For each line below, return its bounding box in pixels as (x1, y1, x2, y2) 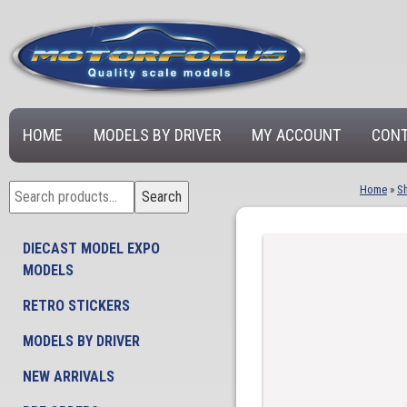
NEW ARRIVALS (23, 368, 114, 385)
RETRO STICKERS (23, 297, 130, 314)
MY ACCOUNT (252, 125, 341, 144)
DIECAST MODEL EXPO (23, 240, 160, 257)
